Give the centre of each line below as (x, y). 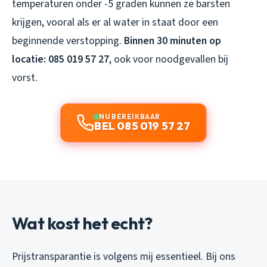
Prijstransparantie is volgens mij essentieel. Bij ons (124, 256)
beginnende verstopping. (68, 41)
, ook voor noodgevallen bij (169, 59)
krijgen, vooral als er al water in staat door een (115, 22)
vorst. (25, 77)
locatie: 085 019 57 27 (60, 59)
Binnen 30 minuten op (173, 41)
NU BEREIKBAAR (130, 116)
